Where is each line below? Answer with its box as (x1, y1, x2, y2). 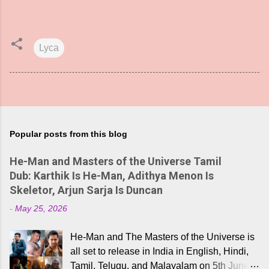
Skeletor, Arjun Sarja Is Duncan (10, 184, 163, 196)
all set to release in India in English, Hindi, (70, 246, 249, 256)
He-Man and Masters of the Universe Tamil (10, 155, 222, 168)
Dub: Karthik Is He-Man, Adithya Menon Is (10, 169, 214, 182)
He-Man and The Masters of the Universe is (70, 232, 255, 242)
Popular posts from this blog (10, 129, 127, 139)
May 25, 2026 (15, 204, 67, 213)
